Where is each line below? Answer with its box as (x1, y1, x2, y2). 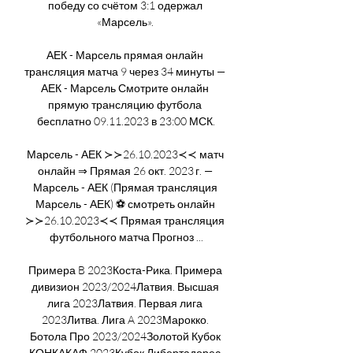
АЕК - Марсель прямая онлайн (46, 47, 203, 61)
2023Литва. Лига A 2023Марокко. (41, 312, 209, 326)
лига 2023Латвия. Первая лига (47, 295, 203, 310)
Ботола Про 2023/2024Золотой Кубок (29, 329, 221, 343)
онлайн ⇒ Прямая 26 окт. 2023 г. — (37, 163, 213, 177)
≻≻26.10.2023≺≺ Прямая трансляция (25, 213, 225, 227)
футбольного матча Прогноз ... (49, 229, 203, 243)
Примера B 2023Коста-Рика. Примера (28, 262, 222, 277)
